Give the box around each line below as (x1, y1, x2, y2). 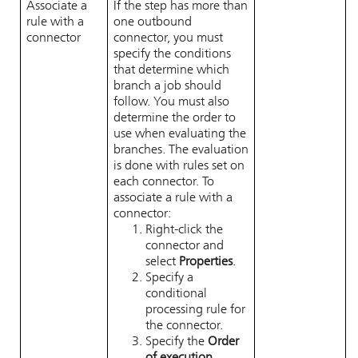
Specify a (145, 272, 193, 284)
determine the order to (113, 112, 236, 125)
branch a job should (113, 80, 221, 93)
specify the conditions (113, 48, 231, 61)
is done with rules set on (113, 160, 245, 173)
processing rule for (145, 304, 245, 316)
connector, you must (113, 32, 223, 45)
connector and (145, 240, 224, 253)
